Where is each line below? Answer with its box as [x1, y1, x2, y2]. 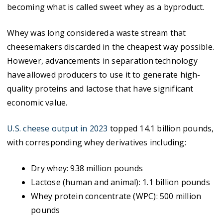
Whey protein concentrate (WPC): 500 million [31, 191, 202, 202]
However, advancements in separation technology [7, 55, 198, 66]
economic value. [7, 97, 68, 108]
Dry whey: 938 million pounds [31, 163, 143, 174]
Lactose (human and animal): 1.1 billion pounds [31, 177, 210, 188]
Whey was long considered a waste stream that [7, 27, 186, 38]
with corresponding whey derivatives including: [7, 137, 186, 148]
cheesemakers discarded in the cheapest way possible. [7, 41, 215, 52]
